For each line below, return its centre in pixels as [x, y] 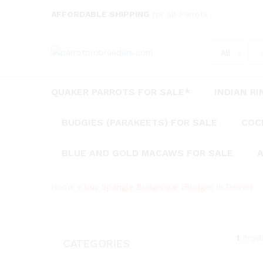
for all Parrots [178, 14]
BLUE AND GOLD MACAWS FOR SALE [147, 153]
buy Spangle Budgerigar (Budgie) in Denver [169, 187]
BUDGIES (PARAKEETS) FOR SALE [139, 122]
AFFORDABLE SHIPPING [100, 14]
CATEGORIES [96, 243]
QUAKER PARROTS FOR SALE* [121, 92]
